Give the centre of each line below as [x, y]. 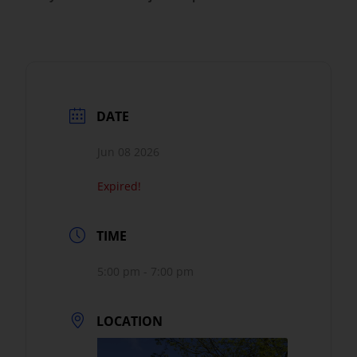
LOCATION [130, 321]
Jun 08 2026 [129, 151]
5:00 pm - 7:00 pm [146, 271]
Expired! [120, 186]
